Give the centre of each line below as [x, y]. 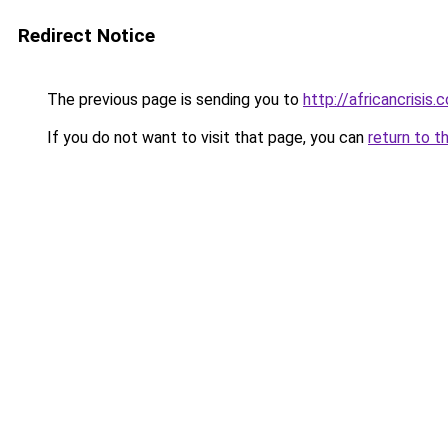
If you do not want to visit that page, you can [205, 137]
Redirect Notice [86, 35]
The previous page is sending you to [173, 99]
